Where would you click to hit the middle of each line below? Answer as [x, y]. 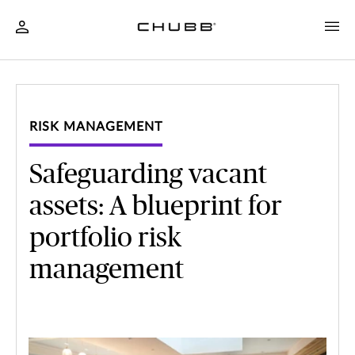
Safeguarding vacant [148, 176]
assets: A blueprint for [156, 207]
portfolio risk [105, 239]
